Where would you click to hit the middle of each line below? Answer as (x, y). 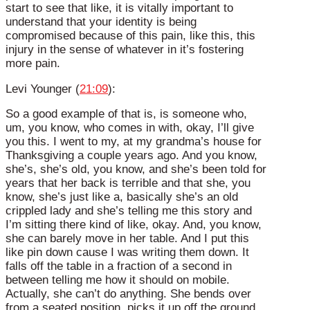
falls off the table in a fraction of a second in (119, 266)
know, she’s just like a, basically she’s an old (122, 197)
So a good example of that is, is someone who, (126, 114)
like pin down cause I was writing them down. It (127, 253)
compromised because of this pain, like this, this (130, 35)
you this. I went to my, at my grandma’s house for (134, 142)
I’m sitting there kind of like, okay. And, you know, (134, 225)
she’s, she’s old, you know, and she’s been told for (136, 170)
